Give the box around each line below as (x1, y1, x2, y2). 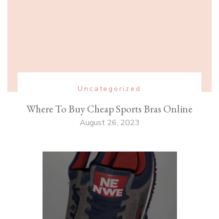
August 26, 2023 (79, 117, 140, 129)
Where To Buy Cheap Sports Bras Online (26, 102, 193, 116)
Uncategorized (78, 84, 141, 94)
